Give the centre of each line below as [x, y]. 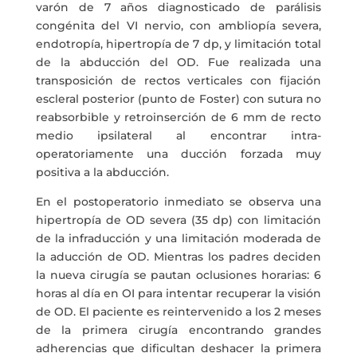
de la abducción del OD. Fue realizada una [178, 62]
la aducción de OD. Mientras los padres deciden [178, 257]
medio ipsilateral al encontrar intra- [178, 135]
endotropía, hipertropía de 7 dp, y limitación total [178, 44]
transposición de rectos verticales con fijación [178, 80]
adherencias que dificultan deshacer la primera [178, 348]
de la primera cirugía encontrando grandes [178, 330]
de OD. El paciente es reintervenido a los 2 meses [178, 312]
